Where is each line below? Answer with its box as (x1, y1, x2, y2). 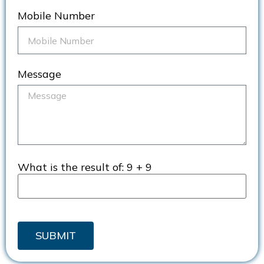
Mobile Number (18, 9, 95, 23)
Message (18, 67, 61, 81)
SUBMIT (35, 229, 76, 243)
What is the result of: (18, 160, 127, 174)
